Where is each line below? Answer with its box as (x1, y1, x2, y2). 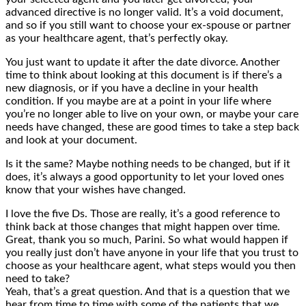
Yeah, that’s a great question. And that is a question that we (5, 286, 290, 297)
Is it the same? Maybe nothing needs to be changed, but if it (5, 158, 290, 169)
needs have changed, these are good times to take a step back (5, 121, 299, 133)
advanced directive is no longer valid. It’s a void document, (5, 6, 283, 18)
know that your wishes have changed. (5, 184, 186, 195)
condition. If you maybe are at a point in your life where (5, 95, 271, 107)
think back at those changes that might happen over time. (5, 221, 280, 232)
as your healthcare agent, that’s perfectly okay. (5, 32, 228, 44)
